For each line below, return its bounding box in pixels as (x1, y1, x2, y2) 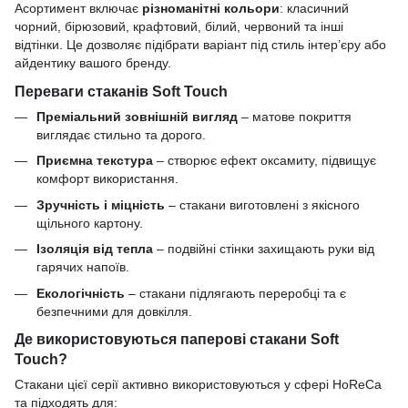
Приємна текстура (36, 153, 153, 168)
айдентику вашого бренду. (15, 56, 171, 71)
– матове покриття (238, 108, 352, 124)
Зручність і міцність (36, 197, 165, 212)
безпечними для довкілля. (36, 303, 192, 319)
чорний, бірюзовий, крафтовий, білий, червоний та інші (15, 19, 343, 35)
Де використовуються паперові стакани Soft (15, 331, 339, 348)
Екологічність (36, 285, 125, 301)
